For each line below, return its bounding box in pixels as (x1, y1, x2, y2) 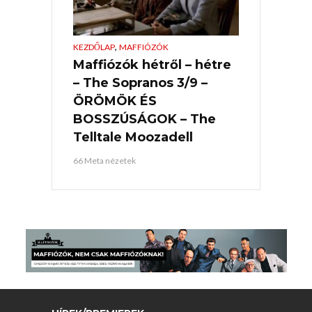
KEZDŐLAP (73, 41, 115, 52)
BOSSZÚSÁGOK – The (73, 111, 216, 127)
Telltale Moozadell (73, 129, 193, 145)
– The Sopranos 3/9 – (73, 75, 208, 91)
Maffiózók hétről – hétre (73, 56, 231, 72)
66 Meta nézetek (73, 155, 136, 166)
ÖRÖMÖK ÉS (73, 93, 157, 109)
